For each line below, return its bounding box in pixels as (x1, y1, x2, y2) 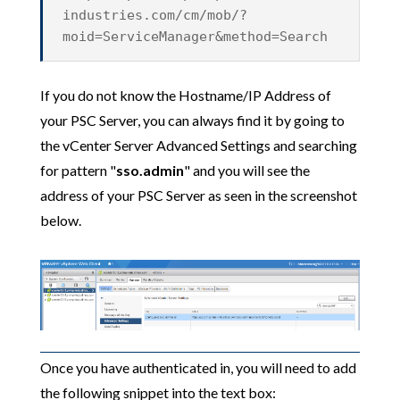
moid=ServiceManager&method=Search (62, 28, 329, 45)
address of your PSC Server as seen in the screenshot (39, 186, 357, 204)
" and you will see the (183, 161, 310, 179)
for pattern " (39, 161, 116, 179)
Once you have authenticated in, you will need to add (39, 358, 356, 376)
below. (39, 211, 81, 229)
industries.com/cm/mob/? (62, 6, 248, 23)
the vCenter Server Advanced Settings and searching (39, 136, 357, 154)
